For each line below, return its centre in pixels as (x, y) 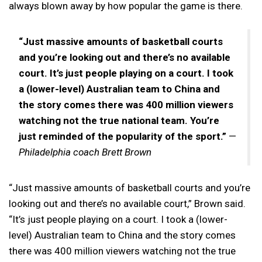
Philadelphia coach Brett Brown (85, 152)
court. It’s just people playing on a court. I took (126, 73)
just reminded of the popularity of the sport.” (123, 137)
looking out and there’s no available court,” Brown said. (127, 204)
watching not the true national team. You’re (119, 121)
